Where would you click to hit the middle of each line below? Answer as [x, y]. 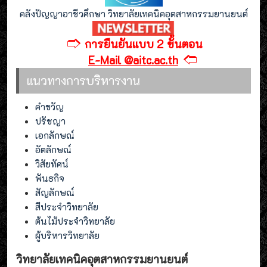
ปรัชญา [50, 121]
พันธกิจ [50, 178]
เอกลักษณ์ [55, 136]
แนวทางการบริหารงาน [83, 81]
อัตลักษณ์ [53, 150]
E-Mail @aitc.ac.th [133, 60]
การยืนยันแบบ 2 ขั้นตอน [144, 44]
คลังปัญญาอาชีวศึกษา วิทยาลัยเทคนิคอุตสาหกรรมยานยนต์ [133, 13]
